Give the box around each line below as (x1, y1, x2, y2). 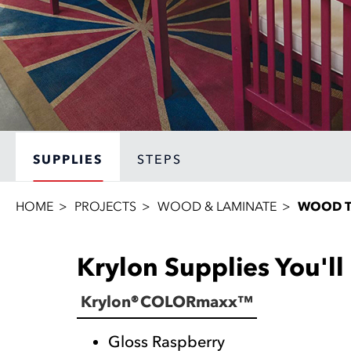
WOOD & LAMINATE (157, 198, 277, 215)
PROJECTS (74, 198, 136, 215)
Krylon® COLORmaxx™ (81, 292, 253, 312)
